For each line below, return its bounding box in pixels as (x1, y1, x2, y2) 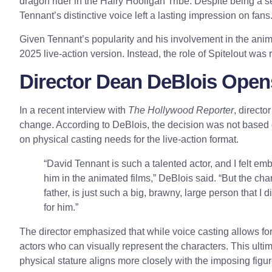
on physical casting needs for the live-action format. (19, 134, 239, 145)
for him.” (44, 202, 78, 213)
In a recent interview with (19, 105, 128, 116)
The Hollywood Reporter (128, 105, 234, 116)
